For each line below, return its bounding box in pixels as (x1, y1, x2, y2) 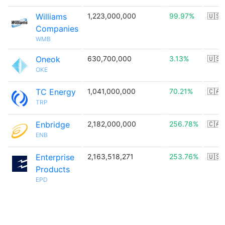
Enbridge (36, 120, 70, 130)
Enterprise (36, 152, 74, 162)
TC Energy (36, 87, 76, 97)
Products (36, 164, 70, 174)
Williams (36, 12, 67, 22)
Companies (36, 24, 78, 34)
